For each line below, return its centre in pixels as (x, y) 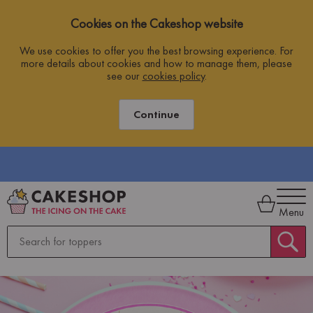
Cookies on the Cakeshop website (156, 24)
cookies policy (173, 75)
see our (124, 75)
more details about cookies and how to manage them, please (156, 63)
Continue (156, 114)
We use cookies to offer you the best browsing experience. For (156, 50)
